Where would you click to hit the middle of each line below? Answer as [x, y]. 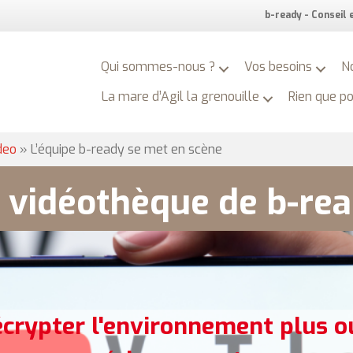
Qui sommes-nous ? [158, 66]
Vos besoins [279, 66]
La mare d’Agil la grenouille [181, 96]
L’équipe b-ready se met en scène [126, 149]
